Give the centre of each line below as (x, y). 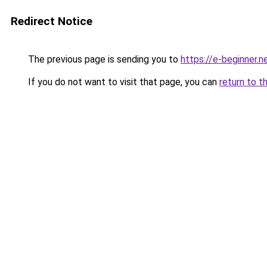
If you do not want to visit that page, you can (122, 82)
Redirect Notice (52, 21)
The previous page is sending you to (103, 59)
